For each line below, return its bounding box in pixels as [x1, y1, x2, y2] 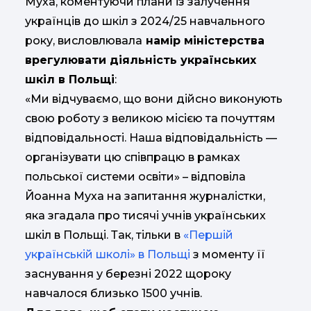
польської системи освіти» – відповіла [25, 170, 246, 184]
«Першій [183, 228, 233, 242]
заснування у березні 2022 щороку [25, 267, 231, 281]
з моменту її [190, 248, 265, 262]
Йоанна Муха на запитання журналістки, [25, 190, 265, 203]
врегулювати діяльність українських [25, 53, 256, 67]
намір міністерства [142, 34, 264, 48]
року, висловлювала [25, 34, 142, 48]
